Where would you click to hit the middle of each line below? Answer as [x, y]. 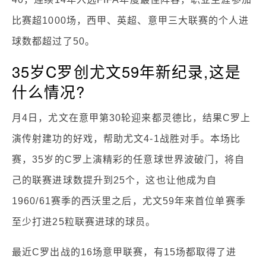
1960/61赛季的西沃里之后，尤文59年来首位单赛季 [129, 201]
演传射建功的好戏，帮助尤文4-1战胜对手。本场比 [126, 138]
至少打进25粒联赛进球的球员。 [84, 221]
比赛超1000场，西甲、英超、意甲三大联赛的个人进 [131, 20]
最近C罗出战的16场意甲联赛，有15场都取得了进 [124, 252]
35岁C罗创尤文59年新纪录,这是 [126, 71]
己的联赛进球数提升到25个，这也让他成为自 [115, 180]
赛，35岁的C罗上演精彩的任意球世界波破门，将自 [129, 159]
